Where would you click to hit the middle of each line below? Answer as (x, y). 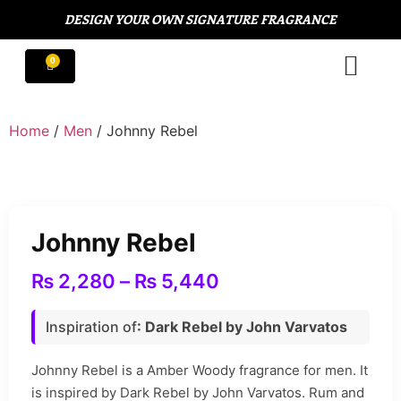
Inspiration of (91, 327)
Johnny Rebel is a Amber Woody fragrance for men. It (200, 370)
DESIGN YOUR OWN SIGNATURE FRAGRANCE (200, 19)
